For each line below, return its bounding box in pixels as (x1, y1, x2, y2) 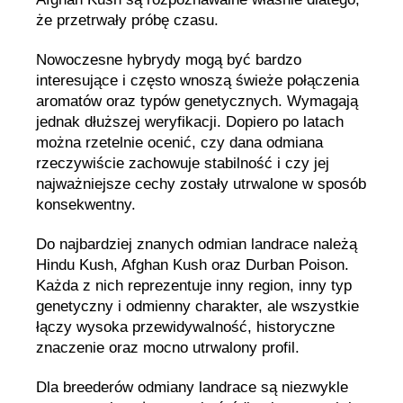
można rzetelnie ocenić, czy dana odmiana (36, 133, 323, 151)
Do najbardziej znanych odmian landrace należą (36, 236, 357, 253)
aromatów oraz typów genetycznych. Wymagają (36, 92, 358, 110)
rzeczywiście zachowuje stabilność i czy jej (36, 154, 329, 172)
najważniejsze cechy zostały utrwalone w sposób (36, 175, 366, 193)
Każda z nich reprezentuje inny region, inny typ (36, 277, 352, 294)
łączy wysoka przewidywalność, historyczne (36, 318, 335, 336)
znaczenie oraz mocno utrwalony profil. (36, 339, 300, 356)
